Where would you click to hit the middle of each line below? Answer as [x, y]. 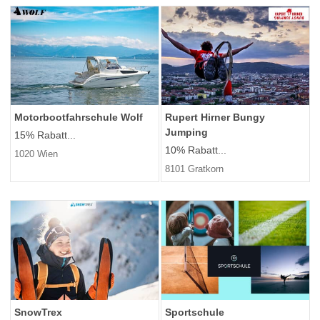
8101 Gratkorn [194, 169]
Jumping [186, 132]
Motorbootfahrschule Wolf [79, 117]
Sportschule [195, 312]
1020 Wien [36, 154]
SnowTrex [38, 312]
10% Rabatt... [196, 150]
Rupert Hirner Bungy [215, 117]
